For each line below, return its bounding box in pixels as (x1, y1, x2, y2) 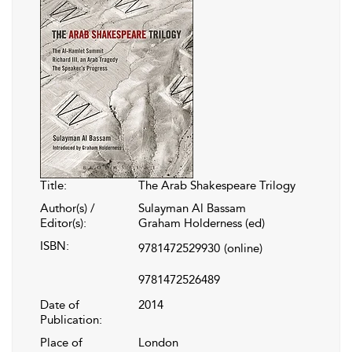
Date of (40, 297, 79, 312)
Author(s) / (40, 200, 95, 215)
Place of (40, 335, 82, 350)
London (138, 335, 178, 350)
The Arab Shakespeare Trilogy (138, 178, 295, 192)
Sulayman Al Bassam (138, 200, 246, 215)
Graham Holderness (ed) (138, 215, 265, 230)
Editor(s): (40, 215, 86, 230)
